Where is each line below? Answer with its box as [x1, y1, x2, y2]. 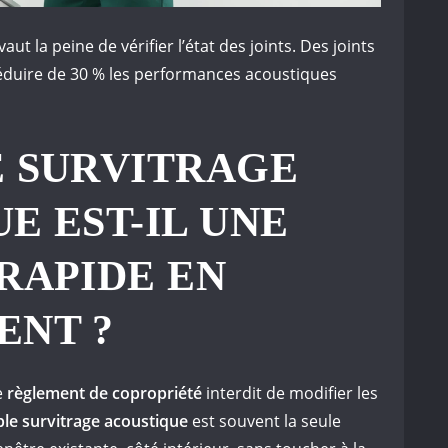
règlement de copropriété [7, 382, 202, 405]
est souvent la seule [188, 410, 341, 433]
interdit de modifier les [202, 382, 378, 405]
